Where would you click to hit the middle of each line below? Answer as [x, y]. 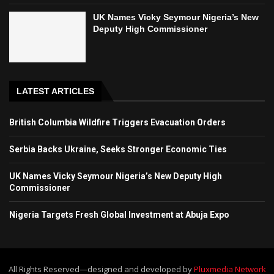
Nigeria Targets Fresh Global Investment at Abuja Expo [119, 215]
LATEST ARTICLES [55, 91]
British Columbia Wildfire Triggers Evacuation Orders [117, 123]
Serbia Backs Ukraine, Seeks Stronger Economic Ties [118, 150]
